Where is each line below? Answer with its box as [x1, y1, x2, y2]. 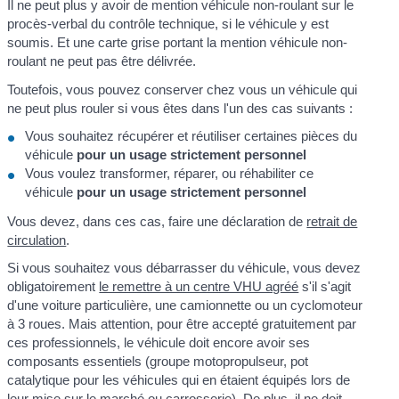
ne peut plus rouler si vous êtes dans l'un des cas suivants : [7, 100, 354, 116]
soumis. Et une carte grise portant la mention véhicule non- [7, 35, 348, 51]
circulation [7, 232, 67, 248]
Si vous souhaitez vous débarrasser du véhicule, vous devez [7, 260, 362, 275]
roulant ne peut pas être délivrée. [7, 53, 197, 69]
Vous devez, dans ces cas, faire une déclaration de [7, 213, 307, 229]
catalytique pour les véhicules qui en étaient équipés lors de [7, 372, 351, 387]
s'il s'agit [298, 279, 352, 294]
